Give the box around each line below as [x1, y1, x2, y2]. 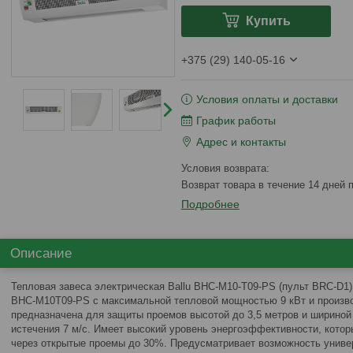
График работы [195, 114, 276, 127]
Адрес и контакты [195, 136, 286, 148]
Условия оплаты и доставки [195, 93, 338, 106]
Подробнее [180, 198, 240, 210]
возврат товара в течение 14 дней [188, 179, 348, 191]
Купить [245, 14, 291, 28]
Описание [10, 246, 72, 261]
